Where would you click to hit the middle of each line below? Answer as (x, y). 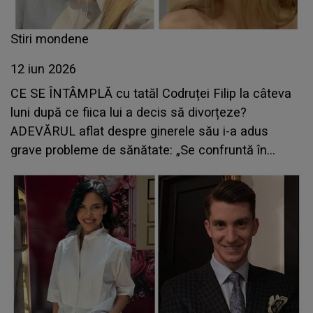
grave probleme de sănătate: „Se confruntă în (139, 150)
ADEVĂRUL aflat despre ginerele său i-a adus (139, 131)
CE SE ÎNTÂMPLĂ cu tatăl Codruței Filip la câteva (151, 94)
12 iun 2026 (43, 69)
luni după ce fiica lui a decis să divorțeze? (129, 112)
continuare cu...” (55, 169)
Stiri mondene (50, 39)
